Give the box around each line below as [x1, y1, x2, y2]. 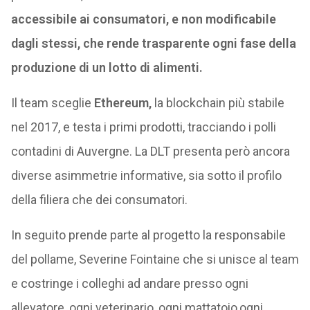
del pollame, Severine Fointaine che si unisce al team [10, 252, 299, 266]
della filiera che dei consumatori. [10, 192, 188, 207]
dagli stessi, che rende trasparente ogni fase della [10, 36, 296, 51]
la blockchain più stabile [151, 95, 284, 110]
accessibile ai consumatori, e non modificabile [10, 12, 276, 26]
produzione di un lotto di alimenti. [10, 60, 203, 75]
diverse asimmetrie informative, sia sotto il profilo [10, 168, 282, 183]
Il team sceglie [10, 95, 94, 110]
